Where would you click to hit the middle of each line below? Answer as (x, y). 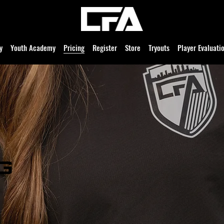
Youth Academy (33, 48)
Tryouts (159, 48)
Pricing (74, 48)
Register (105, 48)
